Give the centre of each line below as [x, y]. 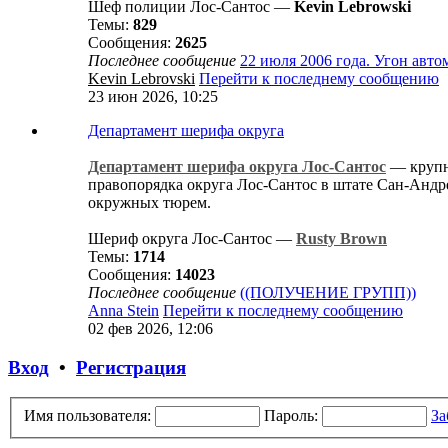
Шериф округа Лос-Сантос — [192, 238]
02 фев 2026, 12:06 [150, 328]
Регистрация [131, 367]
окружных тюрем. [149, 202]
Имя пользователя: [87, 416]
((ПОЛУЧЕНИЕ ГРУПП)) [328, 292]
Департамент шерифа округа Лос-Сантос [237, 166]
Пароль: [291, 416]
